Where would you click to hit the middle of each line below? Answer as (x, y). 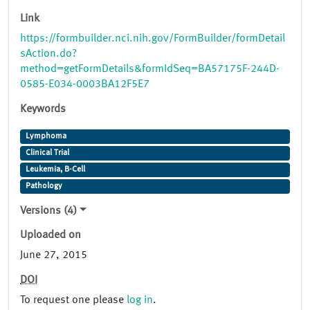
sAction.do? (48, 54)
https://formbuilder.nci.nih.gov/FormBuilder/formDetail (153, 39)
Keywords (43, 110)
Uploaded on (51, 236)
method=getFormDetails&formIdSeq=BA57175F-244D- (150, 70)
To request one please (73, 301)
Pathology (44, 186)
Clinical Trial (47, 153)
